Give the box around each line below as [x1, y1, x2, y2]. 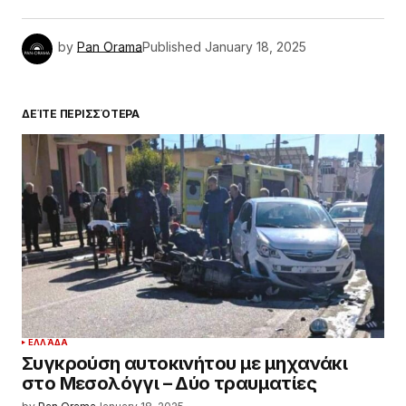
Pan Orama [77, 39, 142, 55]
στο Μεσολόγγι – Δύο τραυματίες [22, 372, 316, 394]
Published [142, 39, 201, 55]
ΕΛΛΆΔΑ [28, 336, 69, 347]
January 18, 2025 [205, 39, 306, 55]
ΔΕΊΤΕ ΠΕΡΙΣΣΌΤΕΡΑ [22, 106, 140, 121]
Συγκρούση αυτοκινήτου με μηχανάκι [22, 352, 348, 374]
